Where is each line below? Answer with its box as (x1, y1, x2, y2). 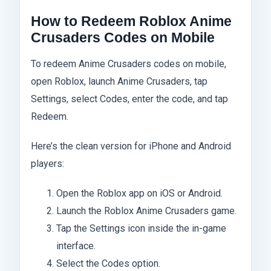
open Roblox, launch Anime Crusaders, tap (31, 76, 207, 88)
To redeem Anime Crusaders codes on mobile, (31, 58, 226, 70)
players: (31, 158, 64, 170)
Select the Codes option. (56, 258, 160, 270)
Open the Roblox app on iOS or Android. (56, 188, 223, 200)
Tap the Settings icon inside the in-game (56, 223, 226, 235)
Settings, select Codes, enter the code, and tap (31, 93, 228, 105)
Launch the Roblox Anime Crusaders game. (56, 205, 237, 217)
